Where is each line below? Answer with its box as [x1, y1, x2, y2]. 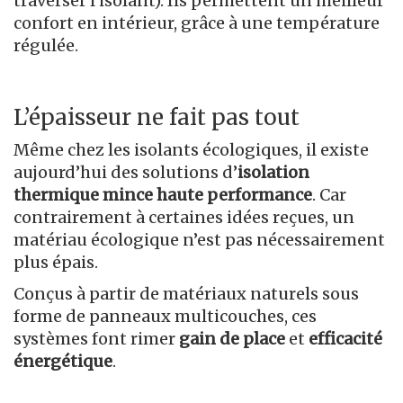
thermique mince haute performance [13, 184, 312, 205]
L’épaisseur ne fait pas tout [13, 103, 300, 131]
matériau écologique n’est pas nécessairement [13, 228, 385, 250]
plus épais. [13, 251, 98, 273]
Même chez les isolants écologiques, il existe [13, 139, 369, 160]
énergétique [13, 350, 112, 372]
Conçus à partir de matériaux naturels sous [13, 282, 359, 304]
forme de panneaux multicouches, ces [13, 305, 317, 327]
